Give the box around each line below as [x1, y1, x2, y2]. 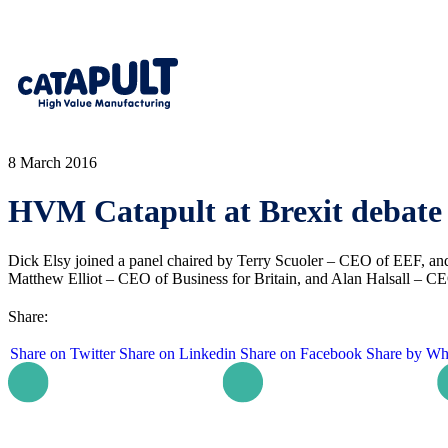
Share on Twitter [10, 344, 115, 362]
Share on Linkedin [119, 344, 236, 362]
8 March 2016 [8, 154, 97, 171]
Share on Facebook [240, 344, 362, 362]
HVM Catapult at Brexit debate [8, 193, 442, 230]
